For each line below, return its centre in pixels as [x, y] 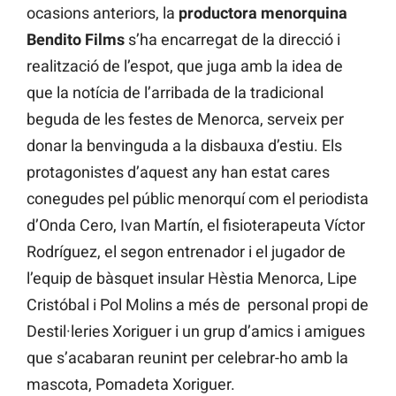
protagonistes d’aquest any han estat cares [178, 172]
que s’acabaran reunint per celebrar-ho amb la [187, 358]
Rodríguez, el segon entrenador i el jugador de [186, 252]
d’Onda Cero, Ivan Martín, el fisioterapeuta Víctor [196, 225]
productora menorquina [263, 13]
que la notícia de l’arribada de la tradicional [175, 93]
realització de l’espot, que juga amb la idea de [185, 66]
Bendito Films [77, 40]
